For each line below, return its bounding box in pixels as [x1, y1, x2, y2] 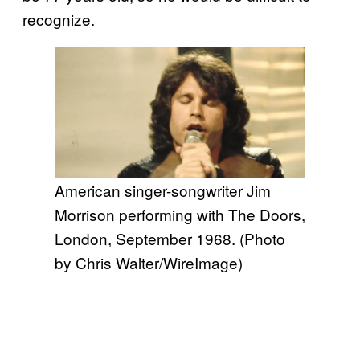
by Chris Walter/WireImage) [55, 252, 243, 274]
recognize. [22, 8, 95, 31]
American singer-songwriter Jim [55, 179, 271, 202]
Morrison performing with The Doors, [55, 203, 305, 226]
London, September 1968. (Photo [55, 227, 285, 250]
